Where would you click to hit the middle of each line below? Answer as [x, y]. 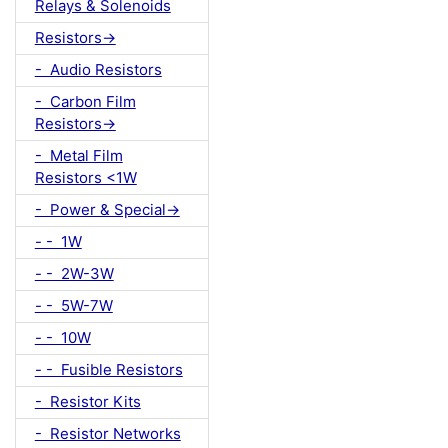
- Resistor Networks [107, 434]
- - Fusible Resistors [108, 370]
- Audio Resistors [98, 70]
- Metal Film [78, 156]
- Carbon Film [85, 102]
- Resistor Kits [87, 402]
